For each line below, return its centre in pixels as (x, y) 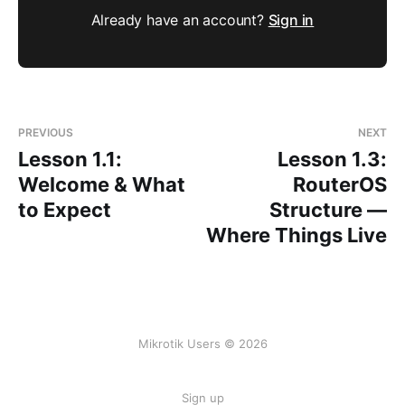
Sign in (291, 20)
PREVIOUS (46, 132)
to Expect (65, 210)
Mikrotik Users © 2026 (202, 344)
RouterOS (340, 184)
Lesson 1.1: (70, 159)
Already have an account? (179, 20)
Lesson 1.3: (332, 159)
